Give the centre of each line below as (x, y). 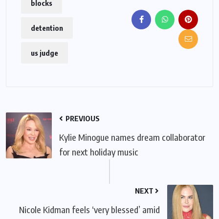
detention (47, 28)
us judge (44, 53)
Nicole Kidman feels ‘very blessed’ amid (89, 209)
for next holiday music (99, 152)
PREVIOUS (82, 118)
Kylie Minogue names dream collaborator (132, 137)
